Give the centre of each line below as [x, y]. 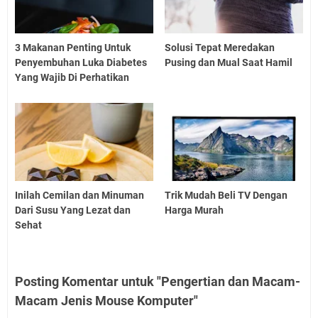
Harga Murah [194, 210]
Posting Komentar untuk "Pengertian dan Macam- [158, 282]
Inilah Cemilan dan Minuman [79, 196]
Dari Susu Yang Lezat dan [73, 210]
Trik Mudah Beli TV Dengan [226, 196]
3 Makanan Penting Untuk [73, 48]
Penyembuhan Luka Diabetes [81, 63]
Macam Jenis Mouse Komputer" [106, 301]
